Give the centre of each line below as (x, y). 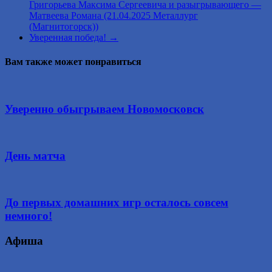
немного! (29, 216)
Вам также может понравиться (73, 61)
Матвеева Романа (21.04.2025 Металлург (114, 16)
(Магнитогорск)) (64, 27)
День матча (35, 155)
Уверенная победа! (69, 38)
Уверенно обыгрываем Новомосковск (104, 109)
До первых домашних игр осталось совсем (117, 203)
